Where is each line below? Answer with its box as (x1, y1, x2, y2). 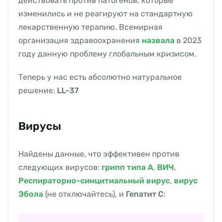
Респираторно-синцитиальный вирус (18, 176, 170, 186)
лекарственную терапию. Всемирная (18, 22, 163, 32)
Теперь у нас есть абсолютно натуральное (18, 72, 182, 82)
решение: (18, 86, 57, 96)
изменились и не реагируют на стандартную (18, 9, 193, 19)
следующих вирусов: (18, 163, 102, 172)
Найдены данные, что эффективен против (18, 149, 179, 159)
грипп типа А (102, 163, 153, 172)
